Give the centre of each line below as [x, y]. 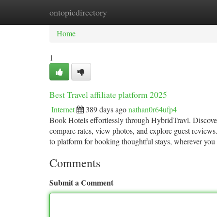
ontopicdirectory [78, 12]
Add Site [180, 12]
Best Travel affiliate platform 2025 [108, 94]
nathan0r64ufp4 [153, 109]
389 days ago [106, 109]
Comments [75, 163]
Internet [63, 109]
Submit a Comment [81, 182]
